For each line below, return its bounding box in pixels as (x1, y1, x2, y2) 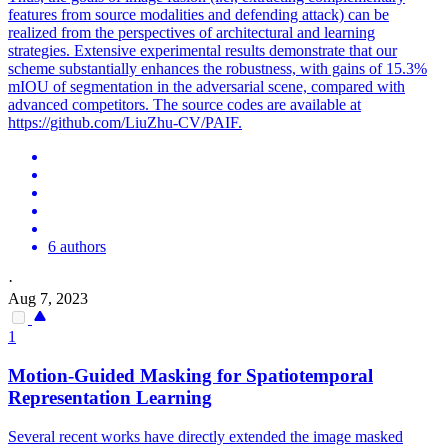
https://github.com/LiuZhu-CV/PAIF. (8, 114, 242, 132)
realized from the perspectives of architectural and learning (8, 24, 375, 42)
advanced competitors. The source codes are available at (8, 96, 361, 114)
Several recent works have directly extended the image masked (8, 427, 403, 445)
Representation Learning (8, 386, 212, 408)
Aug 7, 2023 (8, 290, 88, 308)
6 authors (48, 238, 106, 256)
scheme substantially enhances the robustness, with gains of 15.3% (8, 60, 427, 78)
